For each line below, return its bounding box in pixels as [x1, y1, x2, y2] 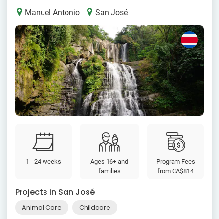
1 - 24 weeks [25, 158, 61, 166]
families [98, 167, 121, 175]
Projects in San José [15, 186, 95, 198]
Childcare [79, 203, 110, 212]
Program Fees [156, 158, 195, 166]
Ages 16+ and [90, 158, 129, 166]
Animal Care [22, 203, 62, 212]
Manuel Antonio [23, 7, 80, 17]
